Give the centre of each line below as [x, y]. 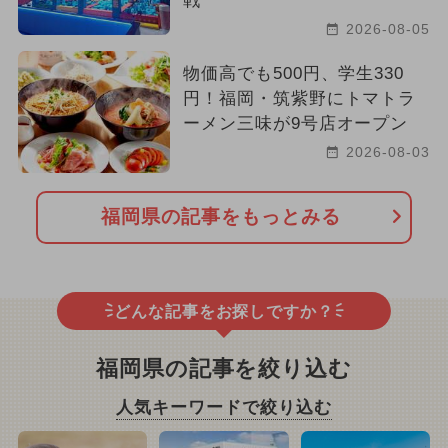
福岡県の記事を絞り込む [224, 368]
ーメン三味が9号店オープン [295, 123]
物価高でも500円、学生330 [293, 73]
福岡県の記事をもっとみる [221, 217]
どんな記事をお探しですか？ [224, 311]
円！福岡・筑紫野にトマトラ [299, 98]
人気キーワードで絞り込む [224, 407]
